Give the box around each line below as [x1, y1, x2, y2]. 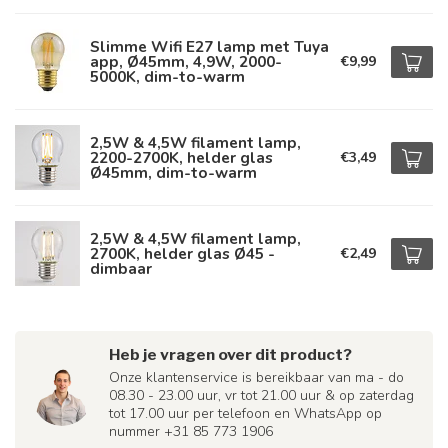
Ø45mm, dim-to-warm [90, 162, 257, 183]
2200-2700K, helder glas [90, 147, 273, 168]
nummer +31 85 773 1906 [109, 422, 273, 441]
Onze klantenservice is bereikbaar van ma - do [109, 368, 404, 387]
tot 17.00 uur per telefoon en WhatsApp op [109, 404, 382, 423]
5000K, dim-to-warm [90, 66, 245, 87]
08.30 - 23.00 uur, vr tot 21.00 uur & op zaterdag [109, 386, 414, 405]
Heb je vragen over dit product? [109, 345, 352, 364]
